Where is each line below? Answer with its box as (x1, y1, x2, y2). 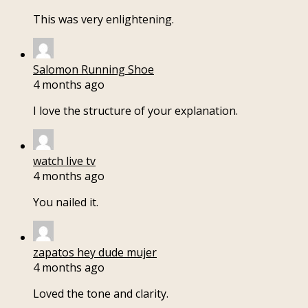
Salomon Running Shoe (33, 62, 154, 78)
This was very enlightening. (33, 12, 174, 27)
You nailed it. (33, 195, 98, 210)
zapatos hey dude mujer (33, 245, 157, 261)
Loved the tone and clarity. (33, 286, 168, 302)
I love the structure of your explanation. (33, 103, 238, 119)
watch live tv (33, 153, 96, 169)
